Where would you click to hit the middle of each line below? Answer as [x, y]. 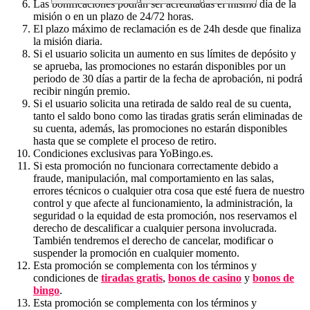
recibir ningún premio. [82, 91]
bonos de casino [205, 278]
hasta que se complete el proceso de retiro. [125, 141]
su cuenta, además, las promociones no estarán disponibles [160, 129]
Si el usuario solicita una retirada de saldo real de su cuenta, [162, 104]
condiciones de [67, 278]
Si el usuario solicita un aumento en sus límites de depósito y [165, 54]
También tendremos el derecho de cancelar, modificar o [153, 241]
